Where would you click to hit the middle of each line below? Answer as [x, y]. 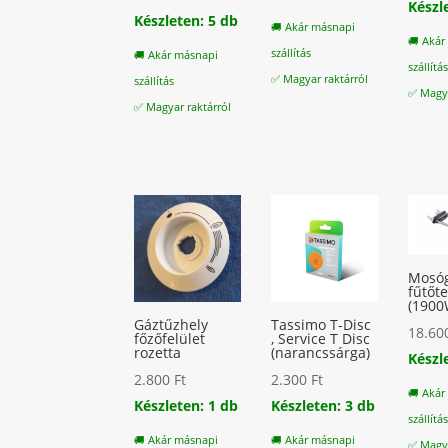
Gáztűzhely [171, 325]
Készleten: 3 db [323, 406]
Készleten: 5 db [186, 20]
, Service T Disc [321, 339]
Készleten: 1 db [186, 406]
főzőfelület [170, 339]
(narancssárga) [321, 353]
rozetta [158, 353]
